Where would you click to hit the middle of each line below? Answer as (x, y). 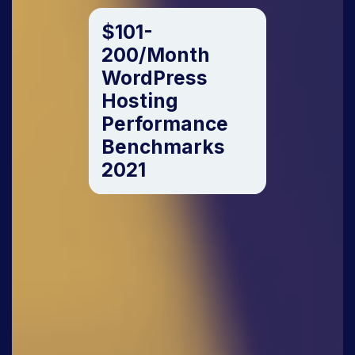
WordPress (155, 78)
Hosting (140, 101)
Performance (165, 124)
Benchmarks (163, 147)
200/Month (156, 55)
